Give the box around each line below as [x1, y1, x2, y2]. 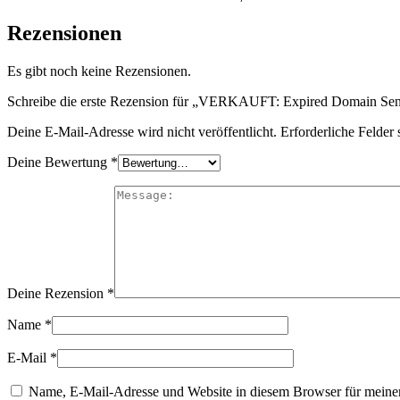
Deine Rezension [7, 286, 107, 302]
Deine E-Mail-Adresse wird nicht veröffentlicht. [7, 124, 277, 140]
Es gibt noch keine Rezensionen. [7, 63, 191, 79]
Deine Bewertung [7, 154, 111, 171]
